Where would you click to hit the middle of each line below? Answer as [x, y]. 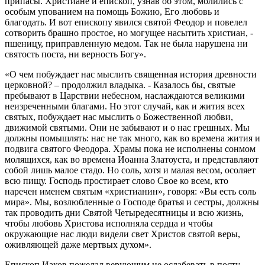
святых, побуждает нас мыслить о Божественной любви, [119, 117]
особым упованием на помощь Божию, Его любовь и [112, 11]
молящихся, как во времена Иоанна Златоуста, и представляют [132, 159]
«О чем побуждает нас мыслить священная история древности [131, 74]
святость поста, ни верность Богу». [75, 54]
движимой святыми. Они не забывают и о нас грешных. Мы [127, 127]
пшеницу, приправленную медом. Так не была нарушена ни [126, 43]
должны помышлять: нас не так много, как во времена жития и [132, 138]
